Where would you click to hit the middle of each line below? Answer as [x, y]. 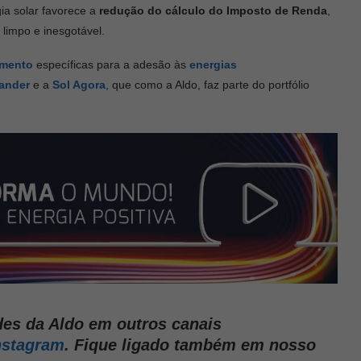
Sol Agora [79, 84]
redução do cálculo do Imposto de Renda [213, 10]
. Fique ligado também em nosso [190, 345]
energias [213, 64]
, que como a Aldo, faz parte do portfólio [207, 84]
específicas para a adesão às [111, 64]
